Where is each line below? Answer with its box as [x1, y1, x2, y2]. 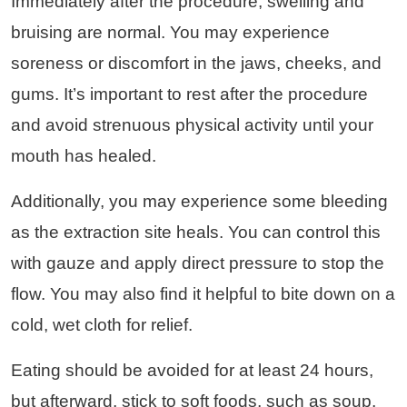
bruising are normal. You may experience [11, 22, 330, 42]
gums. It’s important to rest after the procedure [11, 84, 368, 104]
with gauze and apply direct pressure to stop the [11, 253, 384, 273]
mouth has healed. [11, 145, 156, 165]
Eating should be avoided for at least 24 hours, [11, 360, 373, 380]
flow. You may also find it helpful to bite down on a [11, 283, 395, 303]
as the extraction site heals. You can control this [11, 222, 381, 242]
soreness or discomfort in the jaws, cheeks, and [11, 53, 382, 73]
